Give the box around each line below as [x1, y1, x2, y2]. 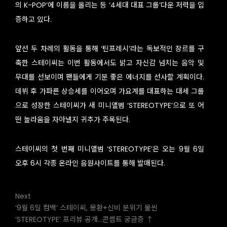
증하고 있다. [15, 14, 52, 25]
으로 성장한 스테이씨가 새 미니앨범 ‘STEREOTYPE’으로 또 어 [15, 100, 204, 111]
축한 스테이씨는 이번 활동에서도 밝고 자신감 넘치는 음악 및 [15, 58, 204, 68]
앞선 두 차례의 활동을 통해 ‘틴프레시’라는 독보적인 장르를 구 [15, 44, 204, 54]
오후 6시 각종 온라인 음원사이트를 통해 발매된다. [15, 158, 165, 169]
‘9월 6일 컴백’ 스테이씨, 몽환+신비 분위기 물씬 [15, 203, 158, 213]
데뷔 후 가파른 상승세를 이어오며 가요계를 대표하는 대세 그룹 [15, 86, 204, 97]
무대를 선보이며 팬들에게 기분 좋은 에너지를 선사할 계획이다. [15, 72, 204, 83]
